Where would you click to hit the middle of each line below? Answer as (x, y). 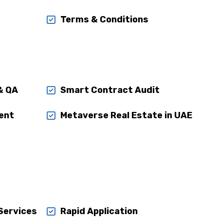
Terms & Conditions (105, 19)
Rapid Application (99, 211)
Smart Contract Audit (110, 90)
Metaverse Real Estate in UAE (127, 115)
